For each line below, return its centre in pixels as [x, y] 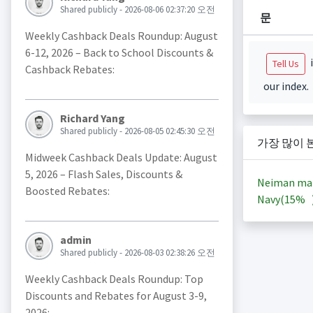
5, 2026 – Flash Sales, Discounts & [103, 174]
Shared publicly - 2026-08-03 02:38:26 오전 [137, 253]
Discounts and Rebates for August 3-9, [116, 296]
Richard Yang [92, 118]
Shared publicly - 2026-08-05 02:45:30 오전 [137, 131]
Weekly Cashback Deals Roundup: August [121, 36]
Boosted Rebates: [67, 191]
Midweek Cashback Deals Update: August [121, 157]
